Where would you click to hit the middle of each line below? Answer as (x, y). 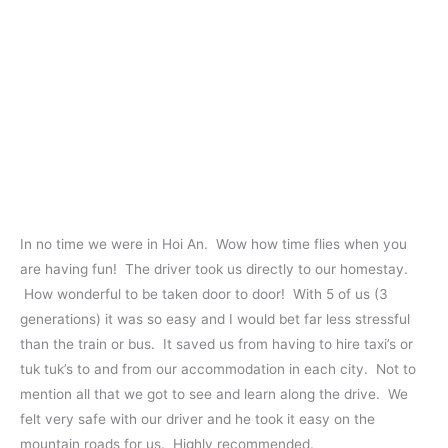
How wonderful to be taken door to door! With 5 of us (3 (204, 294)
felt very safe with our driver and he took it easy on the (197, 419)
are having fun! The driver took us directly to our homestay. (214, 269)
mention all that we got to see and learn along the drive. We (214, 394)
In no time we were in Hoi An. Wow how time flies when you (213, 244)
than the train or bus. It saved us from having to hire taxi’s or (216, 344)
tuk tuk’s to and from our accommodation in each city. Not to (218, 369)
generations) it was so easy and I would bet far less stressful (215, 319)
